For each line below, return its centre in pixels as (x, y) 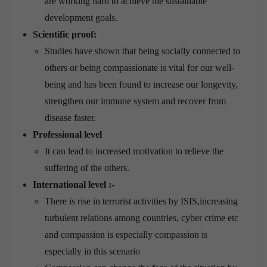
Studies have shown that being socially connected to (142, 51)
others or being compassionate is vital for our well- (139, 67)
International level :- (74, 184)
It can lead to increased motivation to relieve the (134, 151)
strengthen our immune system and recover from (135, 101)
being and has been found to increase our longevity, (141, 84)
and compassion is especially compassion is (126, 234)
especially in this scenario (92, 251)
